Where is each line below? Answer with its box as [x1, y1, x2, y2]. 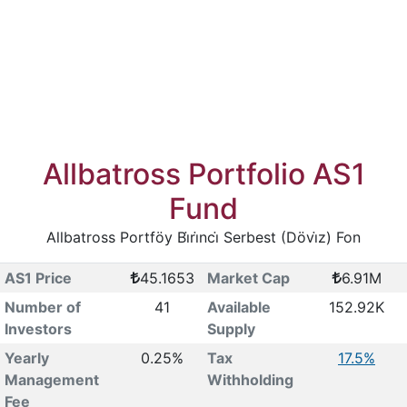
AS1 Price [4, 269, 72, 287]
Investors [4, 320, 72, 338]
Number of [4, 298, 81, 316]
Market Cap [206, 269, 290, 287]
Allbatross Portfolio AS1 [42, 156, 365, 192]
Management [4, 371, 99, 389]
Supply [206, 320, 255, 338]
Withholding [206, 371, 293, 389]
